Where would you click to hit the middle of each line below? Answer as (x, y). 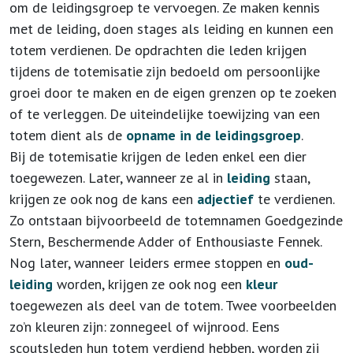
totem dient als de (68, 135)
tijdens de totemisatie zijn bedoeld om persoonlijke (165, 71)
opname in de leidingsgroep (214, 135)
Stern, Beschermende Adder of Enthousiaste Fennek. (165, 242)
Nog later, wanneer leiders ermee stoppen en (147, 263)
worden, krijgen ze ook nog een (149, 284)
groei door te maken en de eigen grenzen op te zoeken (173, 93)
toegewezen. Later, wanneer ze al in (118, 178)
